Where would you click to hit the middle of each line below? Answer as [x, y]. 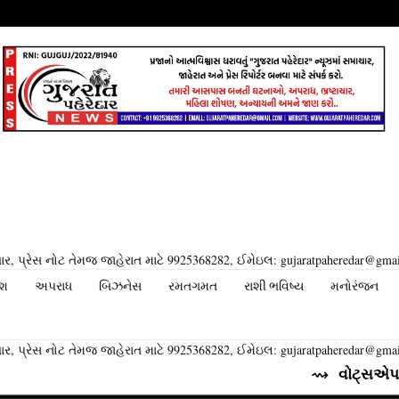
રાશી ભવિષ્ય [274, 286]
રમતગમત [193, 286]
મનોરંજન [354, 286]
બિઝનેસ [120, 286]
